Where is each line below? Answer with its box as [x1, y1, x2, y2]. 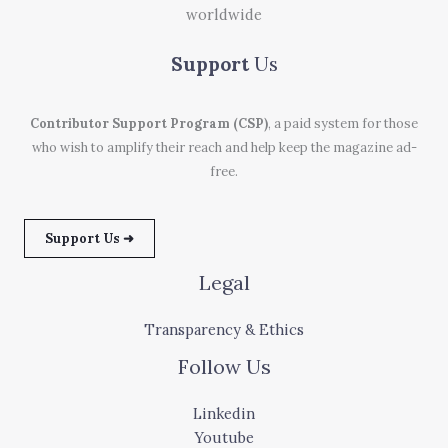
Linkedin [193, 404, 255, 424]
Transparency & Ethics [144, 320, 304, 340]
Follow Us [177, 354, 271, 380]
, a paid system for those [268, 115, 418, 132]
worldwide [186, 5, 262, 24]
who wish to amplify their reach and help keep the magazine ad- [31, 139, 417, 156]
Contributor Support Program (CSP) [30, 115, 268, 132]
